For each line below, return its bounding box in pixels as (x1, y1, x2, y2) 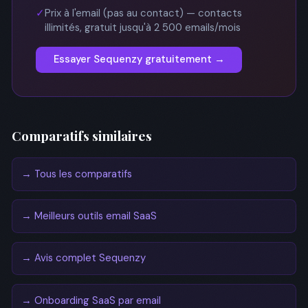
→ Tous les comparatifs (21, 166, 132, 181)
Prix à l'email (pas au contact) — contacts (45, 5, 242, 20)
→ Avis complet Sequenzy (21, 251, 146, 265)
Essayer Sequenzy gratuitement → (53, 52, 225, 66)
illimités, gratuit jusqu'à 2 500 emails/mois (45, 20, 241, 34)
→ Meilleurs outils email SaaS (21, 209, 157, 223)
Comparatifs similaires (12, 126, 152, 144)
